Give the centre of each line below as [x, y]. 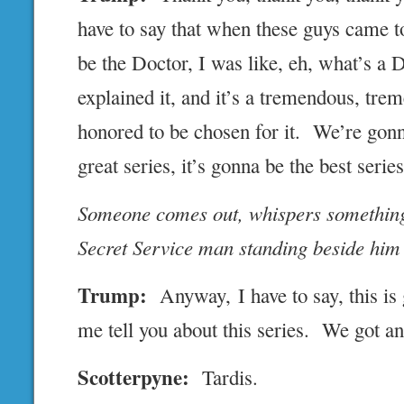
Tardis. [224, 377]
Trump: [113, 295]
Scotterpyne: [134, 377]
